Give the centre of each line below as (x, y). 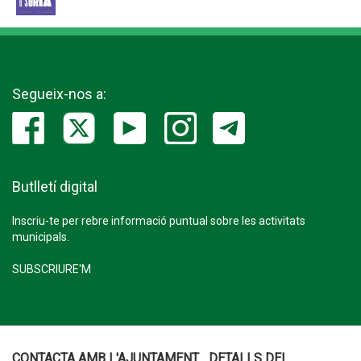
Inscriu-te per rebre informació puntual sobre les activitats (159, 220)
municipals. (41, 237)
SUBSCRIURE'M (52, 269)
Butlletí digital (55, 186)
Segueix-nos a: (59, 93)
